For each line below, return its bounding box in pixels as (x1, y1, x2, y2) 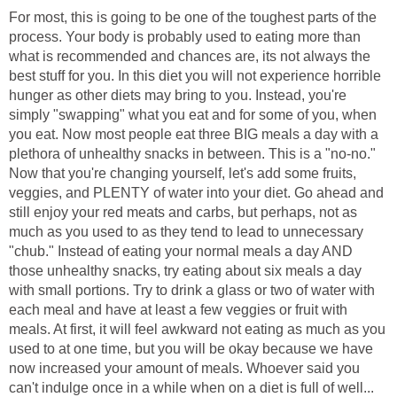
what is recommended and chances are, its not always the (9, 48, 370, 64)
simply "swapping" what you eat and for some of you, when (9, 106, 377, 122)
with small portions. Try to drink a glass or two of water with (9, 282, 375, 298)
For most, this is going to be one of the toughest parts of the (9, 9, 377, 25)
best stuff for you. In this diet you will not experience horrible (9, 67, 381, 83)
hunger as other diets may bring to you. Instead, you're (9, 87, 346, 103)
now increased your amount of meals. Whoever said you (9, 360, 360, 376)
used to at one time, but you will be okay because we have (9, 340, 373, 356)
